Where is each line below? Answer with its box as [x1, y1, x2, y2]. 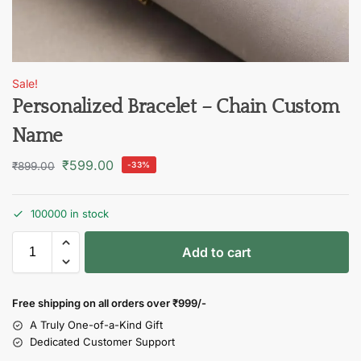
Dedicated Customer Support [30, 335, 175, 349]
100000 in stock [31, 207, 109, 221]
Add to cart [182, 244, 251, 261]
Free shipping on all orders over [12, 297, 172, 310]
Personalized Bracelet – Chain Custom [12, 97, 339, 118]
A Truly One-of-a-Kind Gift [30, 318, 163, 332]
